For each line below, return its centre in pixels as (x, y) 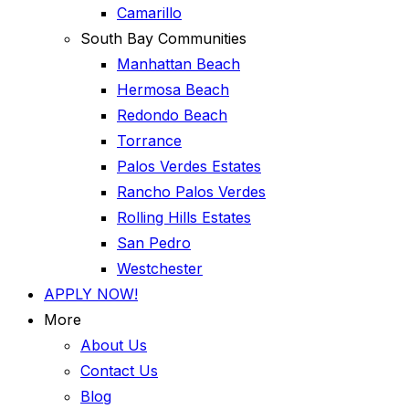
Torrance (149, 141)
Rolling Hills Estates (184, 217)
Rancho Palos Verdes (191, 192)
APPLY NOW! (91, 294)
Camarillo (149, 13)
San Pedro (154, 243)
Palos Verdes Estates (189, 166)
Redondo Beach (172, 115)
